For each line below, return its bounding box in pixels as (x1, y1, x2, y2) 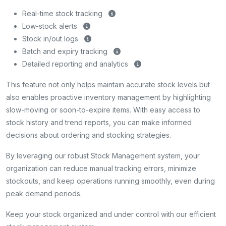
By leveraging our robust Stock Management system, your (6, 151, 200, 160)
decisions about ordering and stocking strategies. (6, 131, 171, 139)
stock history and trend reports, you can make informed (6, 118, 192, 127)
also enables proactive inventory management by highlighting (6, 93, 211, 101)
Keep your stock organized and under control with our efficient (6, 210, 216, 218)
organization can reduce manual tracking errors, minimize (6, 164, 196, 173)
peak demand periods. (6, 189, 82, 198)
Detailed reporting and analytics (22, 60, 130, 68)
